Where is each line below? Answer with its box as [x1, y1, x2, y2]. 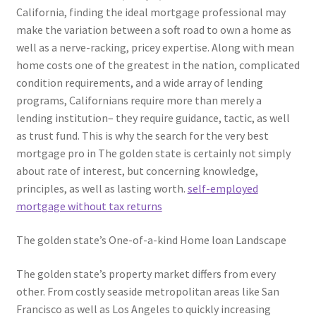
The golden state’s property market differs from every [16, 266, 276, 281]
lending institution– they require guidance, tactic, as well [16, 111, 290, 126]
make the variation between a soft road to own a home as [16, 23, 291, 37]
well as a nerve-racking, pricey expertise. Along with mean [16, 40, 294, 55]
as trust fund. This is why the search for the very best [16, 128, 269, 143]
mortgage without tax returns [16, 199, 162, 214]
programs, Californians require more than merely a [16, 93, 262, 108]
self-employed [187, 181, 258, 196]
